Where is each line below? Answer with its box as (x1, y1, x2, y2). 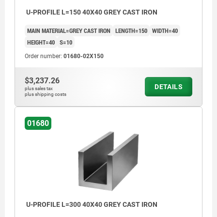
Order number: (25, 53, 63, 60)
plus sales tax (25, 86, 53, 92)
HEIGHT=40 (27, 38, 55, 47)
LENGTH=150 (115, 26, 147, 35)
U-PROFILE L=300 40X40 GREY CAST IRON (25, 201, 157, 209)
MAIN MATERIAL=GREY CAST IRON (27, 26, 110, 35)
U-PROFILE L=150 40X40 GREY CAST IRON (25, 8, 157, 16)
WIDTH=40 (152, 26, 178, 35)
